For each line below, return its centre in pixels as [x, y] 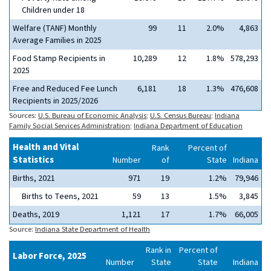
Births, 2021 [34, 178]
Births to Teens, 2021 [60, 197]
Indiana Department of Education [188, 126]
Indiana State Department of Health [93, 229]
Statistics [33, 160]
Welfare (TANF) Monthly [55, 28]
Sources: [24, 116]
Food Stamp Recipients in [59, 59]
